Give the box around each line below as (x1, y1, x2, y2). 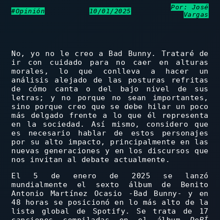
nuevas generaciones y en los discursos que (11, 146, 209, 156)
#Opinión (11, 7, 45, 15)
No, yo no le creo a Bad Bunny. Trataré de (11, 49, 209, 58)
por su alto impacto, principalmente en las (11, 137, 209, 147)
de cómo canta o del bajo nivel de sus (11, 84, 209, 94)
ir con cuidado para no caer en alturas (11, 58, 209, 67)
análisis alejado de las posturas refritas (11, 76, 209, 85)
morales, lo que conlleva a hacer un (11, 67, 209, 76)
